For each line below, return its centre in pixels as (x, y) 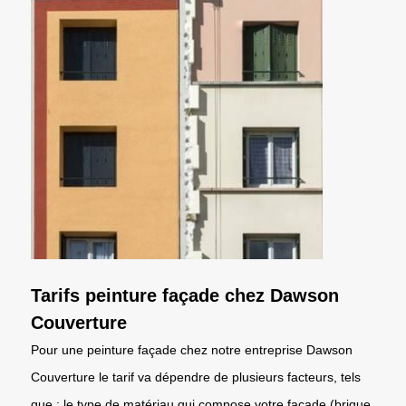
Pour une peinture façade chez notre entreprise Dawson (192, 349)
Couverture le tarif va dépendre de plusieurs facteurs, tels (196, 377)
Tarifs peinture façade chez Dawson (185, 295)
